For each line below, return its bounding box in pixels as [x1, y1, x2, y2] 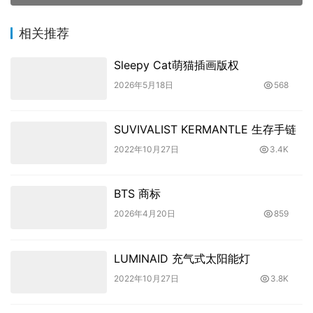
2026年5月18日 [113, 79, 173, 90]
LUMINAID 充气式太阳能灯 [113, 251, 250, 265]
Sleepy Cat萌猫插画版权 [113, 57, 239, 72]
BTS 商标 [113, 187, 161, 201]
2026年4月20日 [113, 208, 175, 219]
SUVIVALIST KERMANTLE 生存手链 [113, 122, 296, 136]
